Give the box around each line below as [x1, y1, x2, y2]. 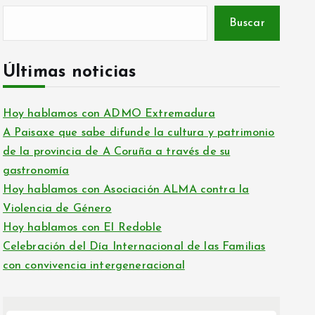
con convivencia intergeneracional [2, 259, 185, 271]
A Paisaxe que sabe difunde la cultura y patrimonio [2, 127, 275, 139]
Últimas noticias [2, 63, 136, 81]
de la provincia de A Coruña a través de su [2, 146, 231, 157]
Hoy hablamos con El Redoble [2, 221, 162, 233]
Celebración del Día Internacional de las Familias [2, 240, 266, 252]
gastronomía [2, 165, 70, 176]
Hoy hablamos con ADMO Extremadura [2, 108, 215, 120]
